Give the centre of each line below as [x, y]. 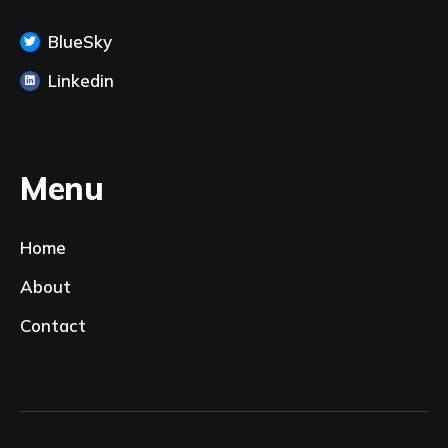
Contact [53, 325]
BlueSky [80, 41]
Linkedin [81, 80]
